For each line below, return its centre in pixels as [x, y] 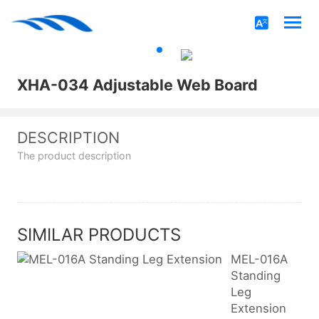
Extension [258, 308]
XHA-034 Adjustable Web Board [137, 85]
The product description [74, 155]
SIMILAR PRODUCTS [99, 235]
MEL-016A [259, 259]
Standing [255, 275]
